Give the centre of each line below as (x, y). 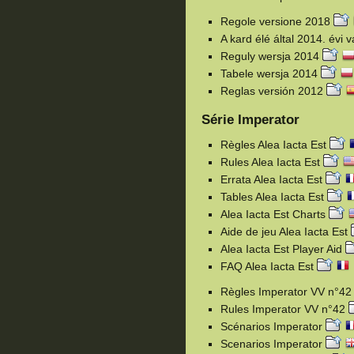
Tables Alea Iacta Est (274, 197)
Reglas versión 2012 (273, 91)
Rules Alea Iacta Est (272, 162)
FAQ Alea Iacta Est (269, 266)
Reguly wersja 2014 (271, 56)
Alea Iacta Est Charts (275, 214)
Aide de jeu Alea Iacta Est (286, 232)
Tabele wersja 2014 (271, 74)
